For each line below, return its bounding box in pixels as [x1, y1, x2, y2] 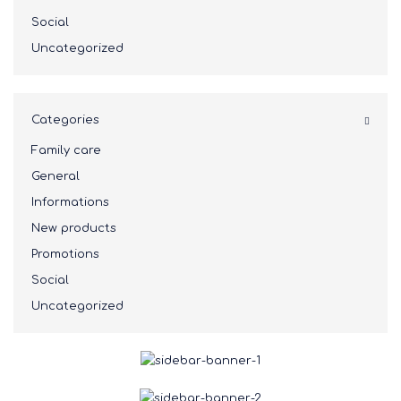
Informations [31, 196, 109, 209]
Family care [31, 144, 101, 158]
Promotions [31, 248, 99, 261]
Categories [31, 114, 99, 127]
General [31, 170, 80, 183]
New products [31, 222, 116, 235]
